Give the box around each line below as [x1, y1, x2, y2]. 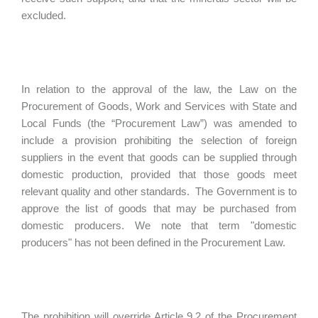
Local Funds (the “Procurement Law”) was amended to [21, 117, 297, 129]
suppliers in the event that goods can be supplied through [21, 151, 297, 163]
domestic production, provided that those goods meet [21, 168, 297, 180]
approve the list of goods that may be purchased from [21, 202, 297, 214]
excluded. [21, 9, 69, 21]
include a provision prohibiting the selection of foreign [21, 134, 297, 146]
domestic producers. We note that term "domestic [21, 219, 297, 231]
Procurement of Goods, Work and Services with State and [21, 100, 297, 112]
